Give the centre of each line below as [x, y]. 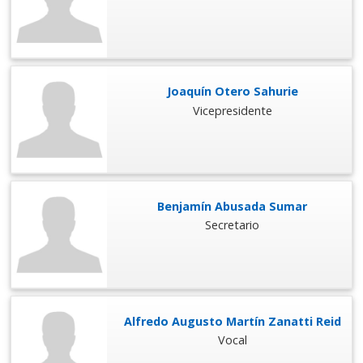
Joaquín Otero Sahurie [232, 92]
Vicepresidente [232, 110]
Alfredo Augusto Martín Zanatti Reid [232, 321]
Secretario [233, 225]
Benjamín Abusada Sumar [233, 207]
